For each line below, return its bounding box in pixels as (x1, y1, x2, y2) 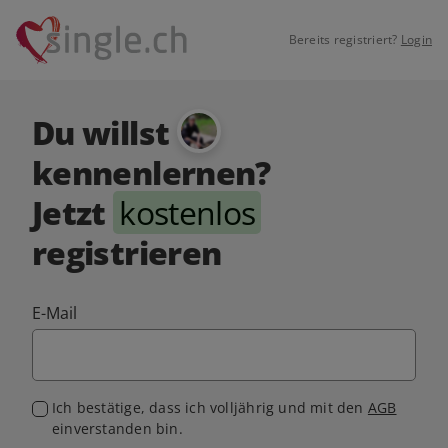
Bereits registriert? (288, 30, 401, 48)
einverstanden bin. (52, 418, 183, 438)
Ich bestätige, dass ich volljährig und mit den (52, 397, 368, 417)
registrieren (32, 230, 222, 274)
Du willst (32, 110, 177, 154)
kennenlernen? (32, 150, 271, 194)
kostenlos (119, 190, 256, 234)
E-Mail (32, 301, 78, 324)
